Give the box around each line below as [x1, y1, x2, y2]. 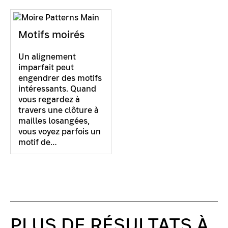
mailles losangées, [18, 115, 90, 126]
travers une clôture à [18, 104, 99, 116]
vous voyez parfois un [18, 126, 101, 137]
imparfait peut [18, 62, 74, 73]
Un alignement [18, 51, 76, 62]
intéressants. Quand [18, 83, 96, 94]
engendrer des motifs [18, 72, 102, 83]
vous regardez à [18, 94, 80, 105]
